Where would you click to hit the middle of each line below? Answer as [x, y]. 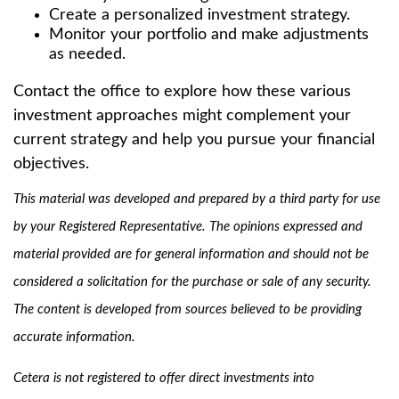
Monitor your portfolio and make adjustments [209, 35]
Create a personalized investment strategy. [199, 15]
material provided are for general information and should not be [191, 254]
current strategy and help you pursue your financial [194, 140]
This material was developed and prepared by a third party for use [197, 199]
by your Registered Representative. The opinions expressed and [188, 227]
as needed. [87, 54]
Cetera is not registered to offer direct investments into [164, 378]
